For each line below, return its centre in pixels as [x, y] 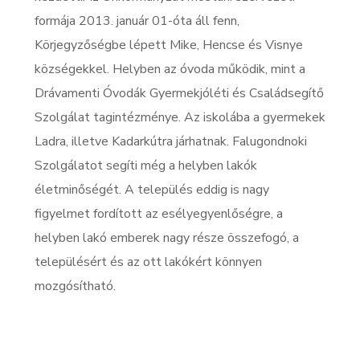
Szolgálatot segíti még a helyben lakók [145, 166]
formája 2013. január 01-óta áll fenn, [137, 21]
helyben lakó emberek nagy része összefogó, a [166, 238]
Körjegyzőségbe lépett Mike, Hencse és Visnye [168, 45]
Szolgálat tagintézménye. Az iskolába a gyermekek [180, 117]
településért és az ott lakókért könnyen [148, 262]
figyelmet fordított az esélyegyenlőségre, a [158, 214]
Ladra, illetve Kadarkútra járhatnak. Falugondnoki [170, 141]
